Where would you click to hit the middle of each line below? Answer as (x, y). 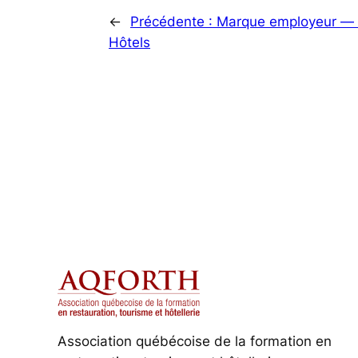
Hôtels (129, 42)
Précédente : (173, 21)
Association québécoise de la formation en (195, 341)
